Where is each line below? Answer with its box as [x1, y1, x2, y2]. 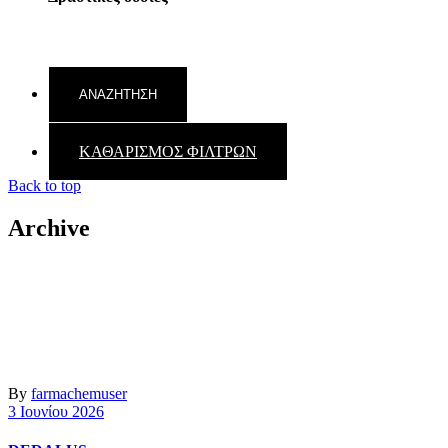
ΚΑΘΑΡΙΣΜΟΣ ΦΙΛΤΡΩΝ [79, 143, 257, 161]
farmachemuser [31, 385, 127, 402]
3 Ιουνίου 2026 [8, 403, 104, 420]
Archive [8, 215, 90, 241]
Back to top [8, 177, 81, 195]
